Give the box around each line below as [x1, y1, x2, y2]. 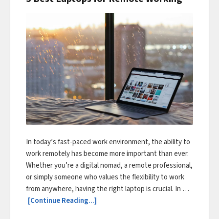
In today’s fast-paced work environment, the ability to [26, 136, 190, 147]
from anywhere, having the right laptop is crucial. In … [26, 183, 189, 194]
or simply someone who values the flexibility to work [26, 172, 184, 182]
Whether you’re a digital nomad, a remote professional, [26, 160, 193, 171]
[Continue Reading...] [28, 195, 97, 206]
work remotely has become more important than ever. [26, 148, 189, 159]
